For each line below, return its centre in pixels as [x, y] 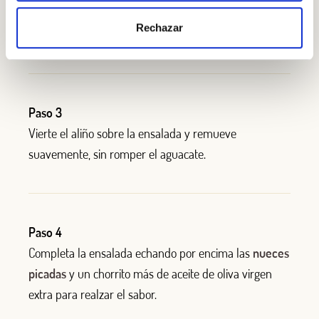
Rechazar [159, 27]
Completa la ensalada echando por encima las [141, 253]
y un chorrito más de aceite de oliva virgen [169, 274]
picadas [47, 274]
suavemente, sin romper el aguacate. [117, 154]
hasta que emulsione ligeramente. [110, 35]
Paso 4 [45, 232]
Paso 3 [45, 113]
